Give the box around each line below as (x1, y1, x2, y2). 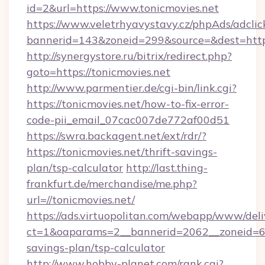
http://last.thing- (126, 161, 208, 174)
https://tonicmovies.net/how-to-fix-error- (27, 97, 229, 111)
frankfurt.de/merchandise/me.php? (27, 177, 197, 190)
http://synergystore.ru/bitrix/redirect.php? (27, 49, 232, 63)
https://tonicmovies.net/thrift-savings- (27, 145, 217, 159)
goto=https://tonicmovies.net (27, 65, 170, 79)
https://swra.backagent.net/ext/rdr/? (27, 129, 206, 143)
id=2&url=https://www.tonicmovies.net (27, 1, 219, 15)
